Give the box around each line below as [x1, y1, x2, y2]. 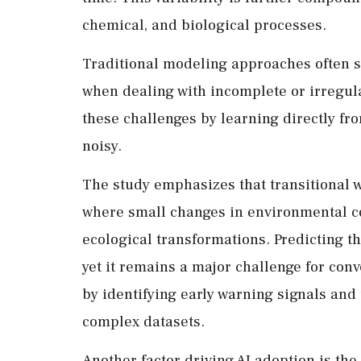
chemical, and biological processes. [82, 15, 326, 35]
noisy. [82, 135, 122, 156]
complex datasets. [82, 311, 205, 331]
